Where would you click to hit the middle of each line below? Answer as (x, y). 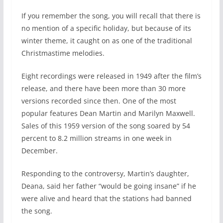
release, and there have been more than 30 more (103, 89)
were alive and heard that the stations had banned (106, 199)
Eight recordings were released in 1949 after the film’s (111, 76)
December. (39, 151)
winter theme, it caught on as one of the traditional (107, 41)
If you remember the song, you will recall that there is (111, 16)
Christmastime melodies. (63, 53)
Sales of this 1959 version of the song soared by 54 (106, 126)
